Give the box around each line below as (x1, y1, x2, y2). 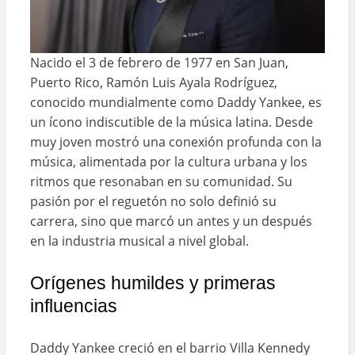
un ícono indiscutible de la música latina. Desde (29, 113, 313, 132)
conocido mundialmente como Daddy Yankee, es (29, 94, 322, 112)
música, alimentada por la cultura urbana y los (29, 153, 307, 171)
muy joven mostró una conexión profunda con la (29, 133, 322, 151)
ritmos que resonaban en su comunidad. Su (29, 173, 292, 191)
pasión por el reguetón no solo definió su (29, 193, 277, 211)
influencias (29, 296, 117, 317)
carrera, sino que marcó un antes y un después (29, 212, 312, 231)
